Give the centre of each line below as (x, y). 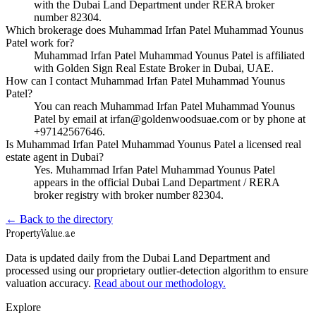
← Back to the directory (59, 219)
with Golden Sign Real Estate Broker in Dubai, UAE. (154, 68)
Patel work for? (40, 43)
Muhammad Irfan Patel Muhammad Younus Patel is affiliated (169, 56)
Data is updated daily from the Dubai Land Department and (138, 258)
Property (23, 233)
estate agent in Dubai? (55, 157)
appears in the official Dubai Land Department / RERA (157, 183)
